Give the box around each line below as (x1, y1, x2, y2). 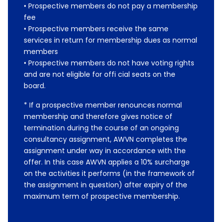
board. (24, 81, 46, 91)
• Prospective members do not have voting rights (24, 58, 194, 68)
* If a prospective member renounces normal (24, 100, 182, 110)
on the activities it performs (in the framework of (24, 168, 195, 178)
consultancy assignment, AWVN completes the (24, 134, 187, 144)
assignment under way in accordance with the (24, 146, 186, 156)
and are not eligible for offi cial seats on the (24, 69, 175, 79)
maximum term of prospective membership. (24, 191, 180, 201)
